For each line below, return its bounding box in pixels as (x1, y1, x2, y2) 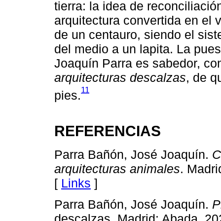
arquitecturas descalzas (54, 71, 186, 85)
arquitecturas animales (54, 162, 180, 176)
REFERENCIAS (54, 122, 161, 140)
